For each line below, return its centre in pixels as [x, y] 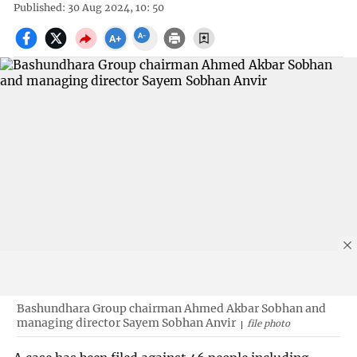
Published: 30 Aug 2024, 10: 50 [89, 8]
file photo [268, 323]
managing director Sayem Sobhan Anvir [126, 322]
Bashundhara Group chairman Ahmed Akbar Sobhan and [171, 308]
